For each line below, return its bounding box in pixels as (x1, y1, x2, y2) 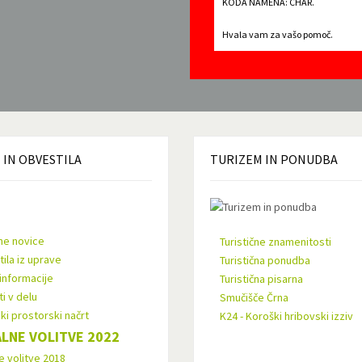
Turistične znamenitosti (220, 234, 331, 250)
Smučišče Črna (220, 290, 288, 305)
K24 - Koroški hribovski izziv (220, 309, 353, 324)
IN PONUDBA (263, 151, 338, 167)
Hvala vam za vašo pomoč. (222, 28, 334, 40)
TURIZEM (210, 151, 263, 167)
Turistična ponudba (220, 253, 310, 268)
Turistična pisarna (220, 271, 303, 287)
